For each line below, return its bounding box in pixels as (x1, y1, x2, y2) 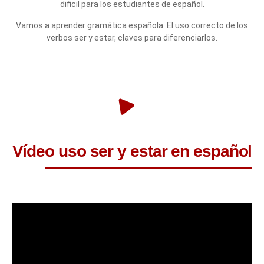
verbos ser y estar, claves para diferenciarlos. (47, 32, 217, 42)
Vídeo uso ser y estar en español (12, 141, 252, 160)
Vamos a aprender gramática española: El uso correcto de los (16, 20, 248, 30)
